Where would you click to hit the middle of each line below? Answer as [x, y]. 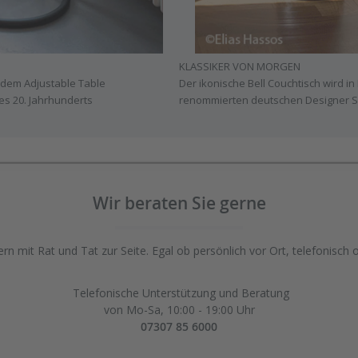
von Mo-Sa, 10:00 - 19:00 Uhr [179, 309]
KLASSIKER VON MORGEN [240, 67]
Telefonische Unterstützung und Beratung [181, 292]
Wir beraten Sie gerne [179, 203]
